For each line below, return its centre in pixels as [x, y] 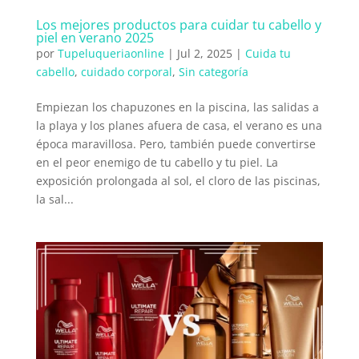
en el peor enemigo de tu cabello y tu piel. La [157, 162]
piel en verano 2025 [95, 37]
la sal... [54, 199]
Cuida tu [268, 53]
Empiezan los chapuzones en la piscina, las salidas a [177, 107]
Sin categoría [213, 71]
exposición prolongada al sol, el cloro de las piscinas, [178, 180]
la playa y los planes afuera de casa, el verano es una [179, 125]
